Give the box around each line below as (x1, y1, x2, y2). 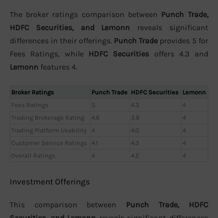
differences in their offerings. (10, 36, 114, 45)
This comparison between (10, 200, 126, 209)
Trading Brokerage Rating (11, 114, 84, 122)
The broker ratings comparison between (10, 9, 161, 19)
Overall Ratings (11, 152, 55, 160)
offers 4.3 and (149, 49, 208, 58)
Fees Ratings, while (10, 49, 89, 58)
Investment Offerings (10, 176, 90, 186)
